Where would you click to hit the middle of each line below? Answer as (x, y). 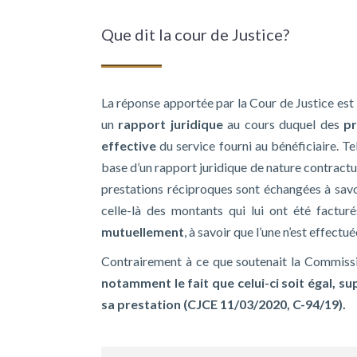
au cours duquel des (283, 124)
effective (129, 145)
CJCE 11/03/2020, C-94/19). (267, 304)
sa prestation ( (144, 304)
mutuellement (143, 231)
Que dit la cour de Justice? (195, 35)
